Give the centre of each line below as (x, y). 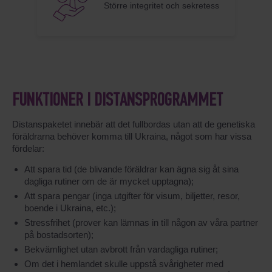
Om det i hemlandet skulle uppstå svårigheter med (124, 264)
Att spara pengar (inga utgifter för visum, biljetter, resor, (132, 196)
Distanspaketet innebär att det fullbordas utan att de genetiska (134, 124)
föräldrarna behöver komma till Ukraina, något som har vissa (132, 136)
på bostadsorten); (59, 235)
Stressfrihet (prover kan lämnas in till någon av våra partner (141, 223)
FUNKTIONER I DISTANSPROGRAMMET (117, 101)
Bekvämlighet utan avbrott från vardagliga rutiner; (121, 249)
